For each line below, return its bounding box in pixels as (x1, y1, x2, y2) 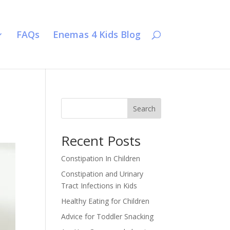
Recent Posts (61, 131, 141, 150)
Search (132, 103, 156, 113)
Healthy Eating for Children (61, 196, 150, 206)
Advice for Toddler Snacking (61, 212, 154, 221)
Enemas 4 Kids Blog (52, 28, 141, 41)
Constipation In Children (61, 154, 141, 163)
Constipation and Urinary (61, 169, 144, 179)
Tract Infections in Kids (61, 181, 138, 190)
